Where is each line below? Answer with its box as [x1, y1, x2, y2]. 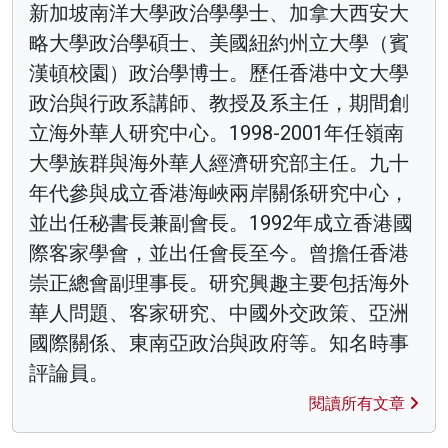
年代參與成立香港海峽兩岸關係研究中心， [29, 180, 409, 205]
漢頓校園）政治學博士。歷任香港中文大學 [29, 60, 409, 85]
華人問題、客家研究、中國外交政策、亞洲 [29, 300, 409, 325]
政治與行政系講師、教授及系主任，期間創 [29, 90, 409, 115]
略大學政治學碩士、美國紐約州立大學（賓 [29, 30, 409, 55]
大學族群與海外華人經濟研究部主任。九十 [29, 150, 409, 175]
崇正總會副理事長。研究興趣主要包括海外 [29, 270, 409, 295]
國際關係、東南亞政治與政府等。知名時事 [29, 330, 409, 355]
